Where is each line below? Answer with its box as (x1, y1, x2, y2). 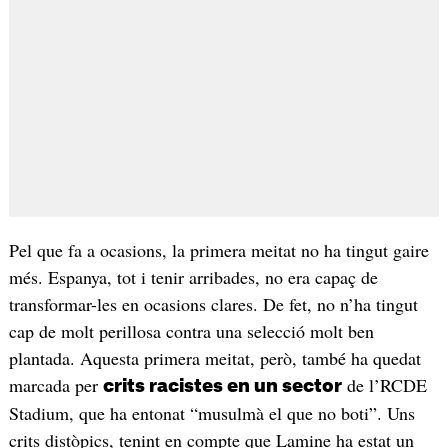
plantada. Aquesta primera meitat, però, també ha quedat (8, 345, 421, 370)
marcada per (8, 372, 103, 397)
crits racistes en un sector (102, 376, 342, 395)
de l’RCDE (341, 372, 427, 397)
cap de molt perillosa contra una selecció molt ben (8, 318, 374, 343)
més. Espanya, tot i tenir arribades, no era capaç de (8, 264, 378, 289)
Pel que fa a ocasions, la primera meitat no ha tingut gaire (8, 237, 429, 262)
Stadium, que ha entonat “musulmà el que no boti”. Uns (8, 400, 415, 425)
